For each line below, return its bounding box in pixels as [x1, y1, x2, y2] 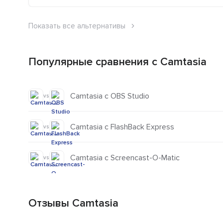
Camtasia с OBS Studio [70, 91, 149, 101]
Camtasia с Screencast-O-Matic [70, 153, 180, 163]
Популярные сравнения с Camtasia [28, 55, 207, 69]
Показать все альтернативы [28, 21, 125, 31]
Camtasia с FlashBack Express [70, 121, 174, 132]
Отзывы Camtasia [28, 197, 118, 211]
